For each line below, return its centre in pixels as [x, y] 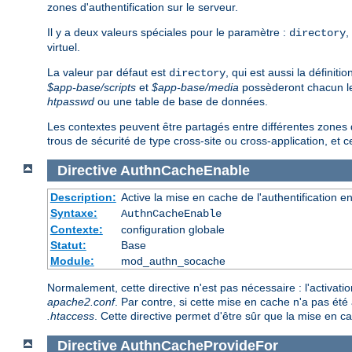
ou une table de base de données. [181, 102]
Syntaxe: [73, 213]
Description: [83, 198]
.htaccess [71, 316]
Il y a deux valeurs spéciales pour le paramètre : [168, 33]
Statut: [68, 246]
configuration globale [172, 230]
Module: [72, 261]
